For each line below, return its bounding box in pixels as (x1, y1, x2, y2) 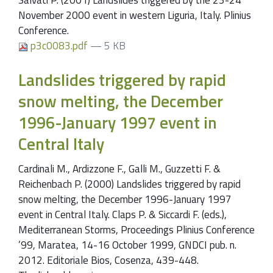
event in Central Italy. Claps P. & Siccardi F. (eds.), (18, 207, 227, 223)
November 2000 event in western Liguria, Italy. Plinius (18, 7, 251, 23)
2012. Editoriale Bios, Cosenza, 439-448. (18, 252, 199, 269)
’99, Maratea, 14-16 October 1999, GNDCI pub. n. (18, 237, 236, 253)
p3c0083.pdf (28, 37, 90, 54)
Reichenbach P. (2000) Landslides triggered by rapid (18, 176, 241, 193)
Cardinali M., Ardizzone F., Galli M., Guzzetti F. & (18, 161, 221, 177)
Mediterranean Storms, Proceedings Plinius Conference (18, 222, 255, 238)
